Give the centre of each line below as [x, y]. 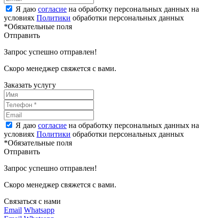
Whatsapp [39, 210]
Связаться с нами [32, 201]
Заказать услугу [30, 85]
